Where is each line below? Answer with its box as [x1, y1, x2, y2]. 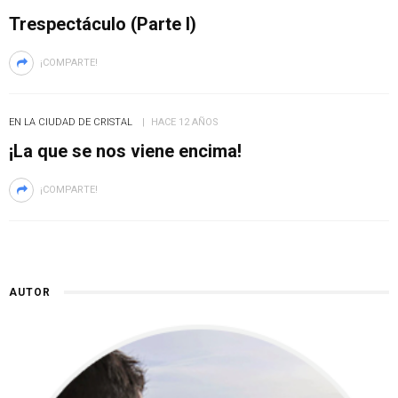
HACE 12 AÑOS [151, 116, 219, 128]
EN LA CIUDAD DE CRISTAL [9, 116, 132, 128]
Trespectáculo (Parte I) [9, 13, 196, 35]
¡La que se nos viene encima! [9, 140, 242, 162]
